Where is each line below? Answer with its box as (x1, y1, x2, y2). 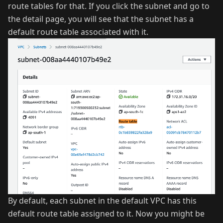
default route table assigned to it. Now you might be (8, 208, 205, 219)
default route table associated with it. (8, 26, 148, 37)
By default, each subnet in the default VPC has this (8, 195, 197, 206)
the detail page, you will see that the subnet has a (8, 13, 194, 24)
